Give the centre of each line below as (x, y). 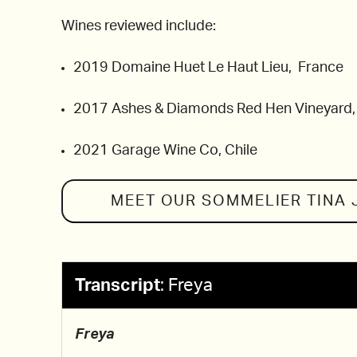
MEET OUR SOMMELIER (209, 201)
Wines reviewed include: (139, 26)
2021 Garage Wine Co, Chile (165, 151)
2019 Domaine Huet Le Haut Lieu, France (208, 68)
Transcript (118, 286)
